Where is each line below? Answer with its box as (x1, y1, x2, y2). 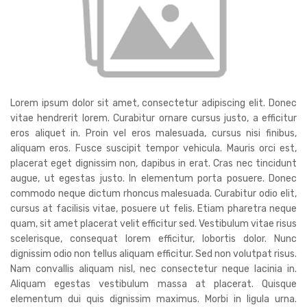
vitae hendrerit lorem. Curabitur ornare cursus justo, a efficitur (10, 112, 297, 125)
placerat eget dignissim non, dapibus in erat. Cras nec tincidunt (10, 158, 297, 170)
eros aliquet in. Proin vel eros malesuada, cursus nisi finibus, (10, 127, 297, 140)
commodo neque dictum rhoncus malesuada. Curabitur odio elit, (10, 188, 297, 200)
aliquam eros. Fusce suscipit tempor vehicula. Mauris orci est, (10, 143, 297, 155)
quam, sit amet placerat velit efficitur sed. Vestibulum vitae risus (10, 218, 297, 230)
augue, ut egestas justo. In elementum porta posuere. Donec (10, 173, 297, 185)
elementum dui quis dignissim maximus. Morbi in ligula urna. (10, 293, 297, 306)
